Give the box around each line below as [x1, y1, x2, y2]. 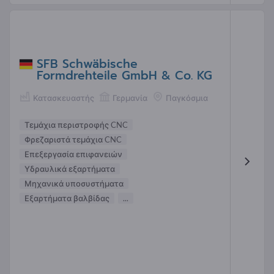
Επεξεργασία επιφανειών [24, 149, 122, 160]
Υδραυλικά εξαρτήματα [24, 164, 115, 174]
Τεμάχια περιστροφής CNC [24, 120, 128, 130]
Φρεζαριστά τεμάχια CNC [24, 135, 122, 145]
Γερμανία [113, 92, 147, 103]
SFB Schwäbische [37, 54, 138, 73]
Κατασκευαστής [33, 92, 94, 103]
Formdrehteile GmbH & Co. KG [37, 66, 212, 84]
